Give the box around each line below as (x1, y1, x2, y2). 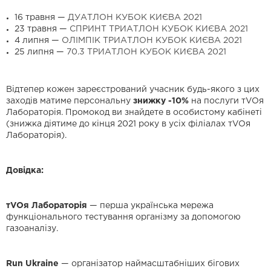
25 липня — (15, 48, 67, 56)
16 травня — (15, 14, 68, 22)
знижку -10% (133, 97, 189, 105)
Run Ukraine (6, 260, 59, 268)
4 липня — (15, 37, 62, 45)
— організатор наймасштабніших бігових (59, 260, 240, 268)
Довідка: (6, 167, 44, 175)
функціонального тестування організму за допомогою (6, 214, 241, 221)
